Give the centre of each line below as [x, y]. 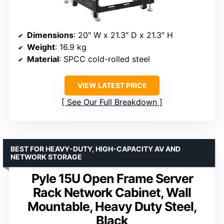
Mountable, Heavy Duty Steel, [112, 206]
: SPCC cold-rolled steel [104, 59]
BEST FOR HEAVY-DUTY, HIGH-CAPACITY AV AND [95, 148]
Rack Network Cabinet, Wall [112, 192]
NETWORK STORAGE [46, 156]
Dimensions [50, 35]
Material [43, 59]
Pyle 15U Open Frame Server [112, 178]
